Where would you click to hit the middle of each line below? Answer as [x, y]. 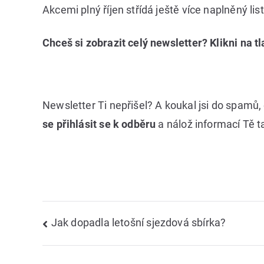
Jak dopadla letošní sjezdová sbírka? [138, 223]
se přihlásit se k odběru [99, 124]
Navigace [88, 226]
